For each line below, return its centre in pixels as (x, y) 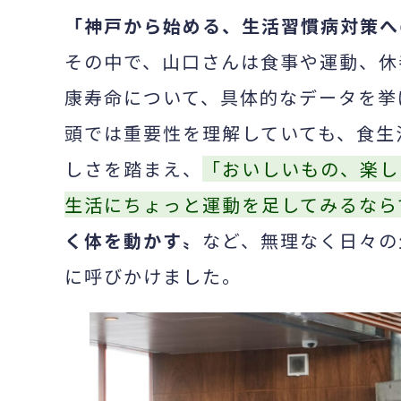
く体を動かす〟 (133, 240)
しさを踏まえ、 (133, 169)
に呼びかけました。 (153, 276)
